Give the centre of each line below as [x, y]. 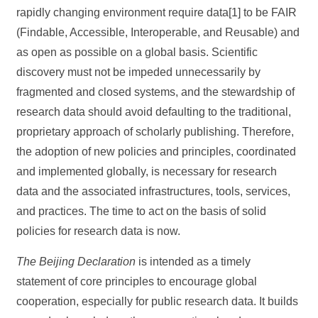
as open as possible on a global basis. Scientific [137, 52]
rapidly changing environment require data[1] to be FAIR [157, 12]
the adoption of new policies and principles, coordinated [157, 152]
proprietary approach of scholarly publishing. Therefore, [155, 132]
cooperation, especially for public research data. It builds [158, 301]
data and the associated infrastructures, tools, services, [154, 191]
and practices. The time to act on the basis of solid [142, 211]
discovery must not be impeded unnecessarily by [139, 72]
